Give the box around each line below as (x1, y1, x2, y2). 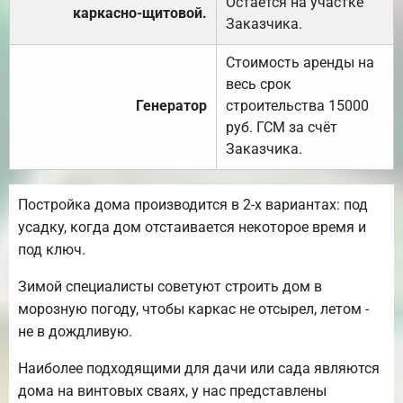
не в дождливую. (18, 322, 132, 340)
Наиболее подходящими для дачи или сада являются (18, 359, 380, 377)
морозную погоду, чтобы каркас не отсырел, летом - (18, 300, 369, 318)
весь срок (226, 75, 291, 93)
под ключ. (18, 240, 85, 258)
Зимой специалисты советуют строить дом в (18, 277, 322, 295)
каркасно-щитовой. (73, 4, 207, 22)
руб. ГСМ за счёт (226, 118, 337, 136)
